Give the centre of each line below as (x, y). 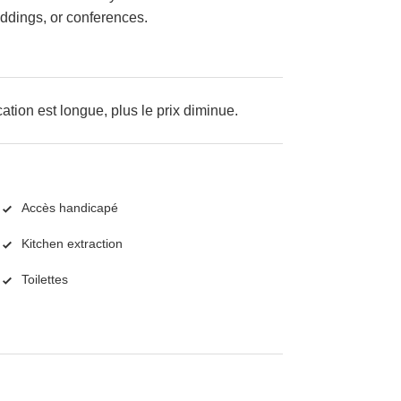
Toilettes (45, 280)
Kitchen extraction (72, 244)
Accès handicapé (70, 208)
